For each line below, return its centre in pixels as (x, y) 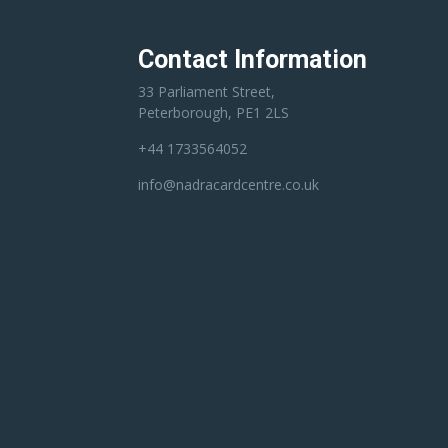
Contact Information (252, 60)
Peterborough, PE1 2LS (213, 113)
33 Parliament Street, (206, 92)
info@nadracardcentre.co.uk (228, 185)
